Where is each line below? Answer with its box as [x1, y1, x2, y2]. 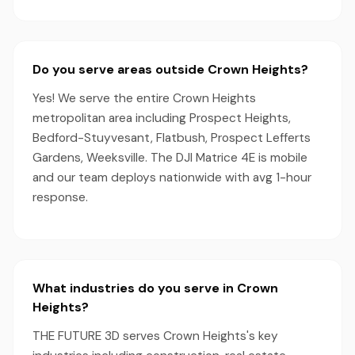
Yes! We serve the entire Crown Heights [32, 90, 256, 106]
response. [32, 189, 88, 205]
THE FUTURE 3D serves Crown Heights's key [32, 328, 278, 344]
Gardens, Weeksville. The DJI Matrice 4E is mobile [32, 150, 307, 166]
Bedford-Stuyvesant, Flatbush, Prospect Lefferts [32, 130, 311, 146]
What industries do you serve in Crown [32, 280, 278, 296]
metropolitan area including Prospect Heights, [32, 110, 291, 126]
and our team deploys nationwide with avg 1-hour [32, 170, 311, 185]
